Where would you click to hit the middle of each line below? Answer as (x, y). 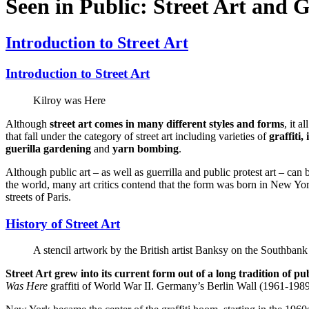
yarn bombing (146, 148)
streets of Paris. (38, 197)
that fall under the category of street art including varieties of (137, 136)
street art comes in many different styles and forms (167, 123)
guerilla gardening (48, 148)
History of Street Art (63, 223)
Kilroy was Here (69, 100)
